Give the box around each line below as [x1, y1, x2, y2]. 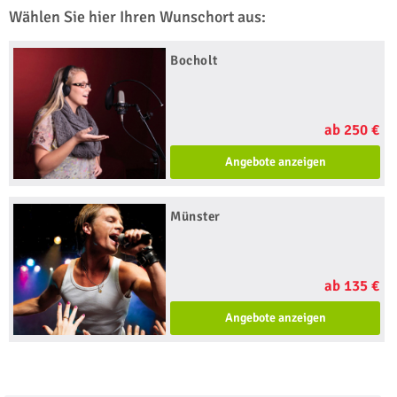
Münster [170, 207, 221, 224]
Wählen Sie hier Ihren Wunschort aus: [9, 7, 266, 27]
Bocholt [170, 52, 218, 68]
